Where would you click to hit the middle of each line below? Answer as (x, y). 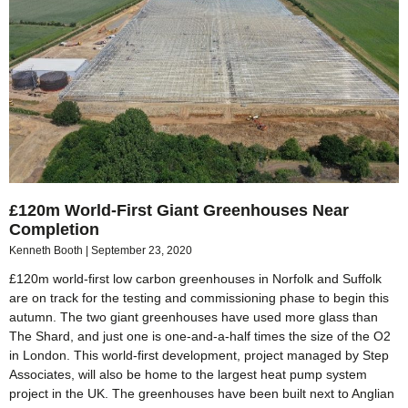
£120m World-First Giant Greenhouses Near (179, 211)
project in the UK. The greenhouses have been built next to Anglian (202, 394)
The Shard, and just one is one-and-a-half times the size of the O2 (200, 337)
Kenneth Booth (47, 251)
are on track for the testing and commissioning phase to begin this (199, 298)
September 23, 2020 (142, 251)
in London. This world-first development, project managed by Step (199, 356)
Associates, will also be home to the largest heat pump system (188, 375)
